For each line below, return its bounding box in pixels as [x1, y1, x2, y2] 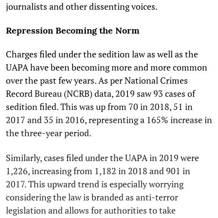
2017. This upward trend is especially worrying [6, 178, 183, 190]
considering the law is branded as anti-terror [6, 191, 178, 203]
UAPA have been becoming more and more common [6, 61, 207, 73]
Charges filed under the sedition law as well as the [6, 48, 198, 60]
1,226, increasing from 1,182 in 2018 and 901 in [6, 165, 190, 177]
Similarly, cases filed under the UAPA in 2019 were [6, 152, 199, 164]
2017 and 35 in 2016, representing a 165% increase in [6, 114, 212, 126]
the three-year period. [6, 127, 91, 139]
